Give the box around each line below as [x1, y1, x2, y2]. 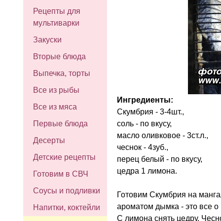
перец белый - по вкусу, [117, 154, 202, 163]
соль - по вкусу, [117, 119, 172, 128]
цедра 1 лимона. [117, 166, 177, 175]
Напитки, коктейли [33, 203, 100, 212]
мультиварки [33, 19, 79, 27]
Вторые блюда [33, 52, 86, 61]
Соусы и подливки [33, 186, 100, 195]
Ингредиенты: [117, 95, 173, 104]
